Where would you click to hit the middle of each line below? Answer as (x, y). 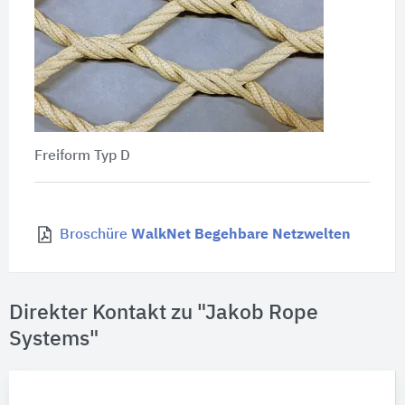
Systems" (54, 340)
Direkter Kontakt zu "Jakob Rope (164, 314)
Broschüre (95, 235)
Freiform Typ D (82, 157)
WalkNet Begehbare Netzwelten (240, 235)
